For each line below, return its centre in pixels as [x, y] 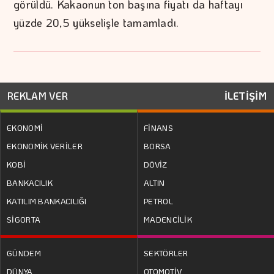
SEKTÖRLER [166, 253]
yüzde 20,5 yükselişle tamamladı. [96, 23]
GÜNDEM [24, 253]
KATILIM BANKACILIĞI [47, 201]
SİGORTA [24, 220]
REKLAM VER [38, 96]
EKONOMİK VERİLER [45, 146]
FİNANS [158, 128]
